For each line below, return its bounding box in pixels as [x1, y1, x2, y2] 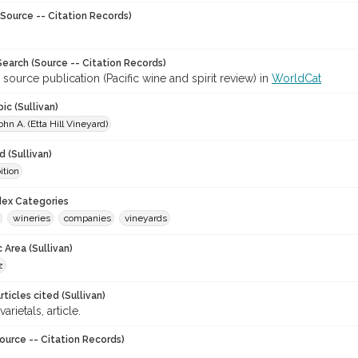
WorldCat [272, 72, 321, 85]
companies [64, 213, 111, 224]
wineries [13, 213, 50, 224]
